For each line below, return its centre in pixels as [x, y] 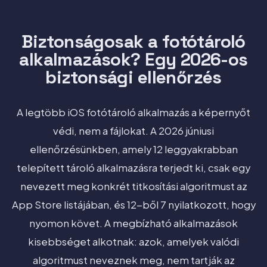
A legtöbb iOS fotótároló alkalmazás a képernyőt [133, 112]
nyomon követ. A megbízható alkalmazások [133, 223]
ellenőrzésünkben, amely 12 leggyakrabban [133, 149]
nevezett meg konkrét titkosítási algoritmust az [133, 186]
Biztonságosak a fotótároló [133, 41]
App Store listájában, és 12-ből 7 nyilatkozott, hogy [133, 204]
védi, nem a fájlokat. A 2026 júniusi [133, 131]
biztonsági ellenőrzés [133, 77]
